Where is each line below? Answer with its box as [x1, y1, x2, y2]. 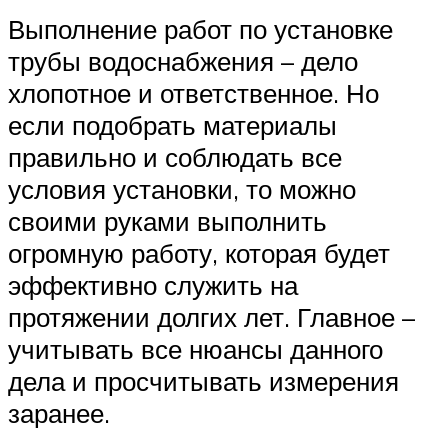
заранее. [8, 396, 110, 429]
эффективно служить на [8, 268, 298, 301]
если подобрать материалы [8, 108, 337, 141]
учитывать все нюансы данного [8, 332, 383, 365]
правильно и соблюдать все [8, 140, 342, 173]
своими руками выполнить [8, 204, 327, 237]
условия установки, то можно [8, 172, 356, 205]
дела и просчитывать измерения [8, 364, 399, 397]
